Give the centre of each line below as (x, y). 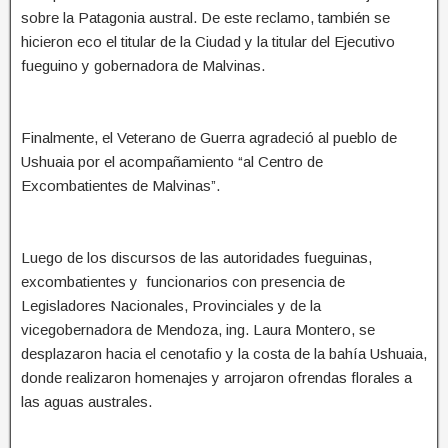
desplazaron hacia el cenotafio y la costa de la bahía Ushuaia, (224, 353)
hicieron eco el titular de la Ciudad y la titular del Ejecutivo (208, 41)
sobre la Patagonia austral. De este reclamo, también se (205, 17)
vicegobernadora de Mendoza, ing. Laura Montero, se (198, 329)
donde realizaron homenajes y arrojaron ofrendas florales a (216, 377)
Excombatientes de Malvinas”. (120, 185)
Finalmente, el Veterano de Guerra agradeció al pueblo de (209, 137)
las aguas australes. (86, 401)
